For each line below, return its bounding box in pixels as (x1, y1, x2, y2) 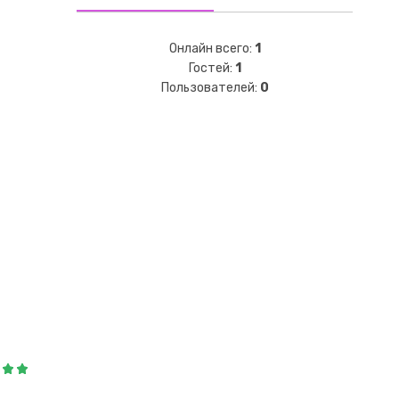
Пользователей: (160, 80, 260, 95)
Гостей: (188, 61, 235, 76)
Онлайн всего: (168, 41, 255, 56)
